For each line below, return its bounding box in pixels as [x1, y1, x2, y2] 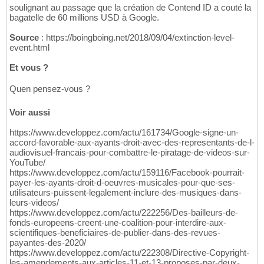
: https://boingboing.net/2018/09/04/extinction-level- [39, 32, 235, 43]
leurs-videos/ [9, 197, 59, 208]
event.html [9, 42, 49, 53]
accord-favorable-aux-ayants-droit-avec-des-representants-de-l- [9, 137, 255, 148]
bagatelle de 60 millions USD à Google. [9, 12, 159, 23]
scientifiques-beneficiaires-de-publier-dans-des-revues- [9, 227, 220, 238]
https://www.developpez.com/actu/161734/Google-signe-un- [9, 127, 239, 138]
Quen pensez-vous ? [9, 84, 90, 94]
